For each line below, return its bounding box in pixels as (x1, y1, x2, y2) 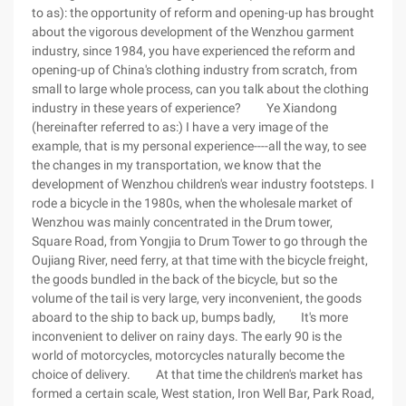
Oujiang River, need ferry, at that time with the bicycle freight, (32, 253, 368, 267)
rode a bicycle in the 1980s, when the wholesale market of (32, 196, 353, 210)
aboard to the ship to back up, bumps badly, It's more (32, 310, 348, 324)
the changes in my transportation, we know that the (32, 158, 321, 172)
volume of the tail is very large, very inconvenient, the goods (32, 291, 362, 305)
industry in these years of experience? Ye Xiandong (32, 101, 337, 115)
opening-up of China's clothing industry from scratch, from (32, 63, 357, 77)
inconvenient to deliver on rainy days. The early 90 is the (32, 329, 342, 343)
